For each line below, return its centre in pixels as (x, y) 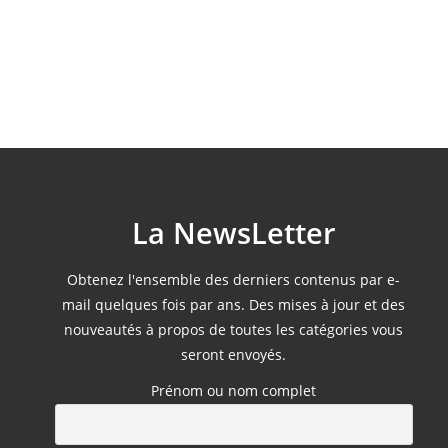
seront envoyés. (234, 354)
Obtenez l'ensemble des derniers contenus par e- (234, 279)
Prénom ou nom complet (234, 390)
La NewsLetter (233, 232)
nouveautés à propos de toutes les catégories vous (234, 329)
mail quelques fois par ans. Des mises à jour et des (234, 304)
